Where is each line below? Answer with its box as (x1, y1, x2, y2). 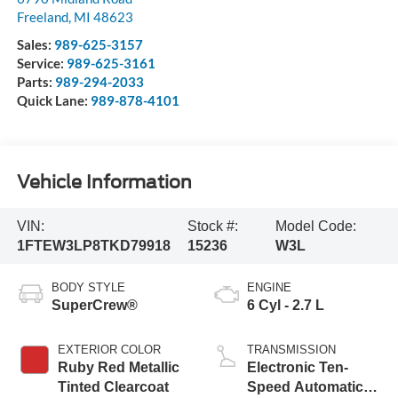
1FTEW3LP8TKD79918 (16, 237, 171, 253)
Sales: (16, 36, 54, 53)
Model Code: (275, 218, 356, 234)
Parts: (16, 74, 55, 91)
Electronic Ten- (247, 360, 348, 376)
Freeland (16, 9, 68, 26)
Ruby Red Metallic (57, 360, 179, 376)
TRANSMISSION (247, 343, 336, 357)
